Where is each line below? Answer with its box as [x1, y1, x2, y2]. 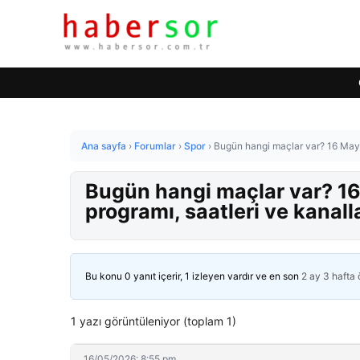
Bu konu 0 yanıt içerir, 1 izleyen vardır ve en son [85, 270, 301, 282]
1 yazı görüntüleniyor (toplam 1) [71, 314, 236, 328]
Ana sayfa [81, 140, 126, 152]
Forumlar [134, 140, 176, 152]
